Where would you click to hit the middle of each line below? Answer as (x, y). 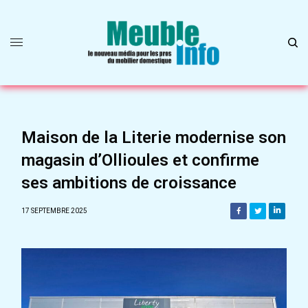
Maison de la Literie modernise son (154, 138)
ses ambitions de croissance (129, 183)
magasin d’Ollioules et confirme (140, 161)
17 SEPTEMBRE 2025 (54, 211)
